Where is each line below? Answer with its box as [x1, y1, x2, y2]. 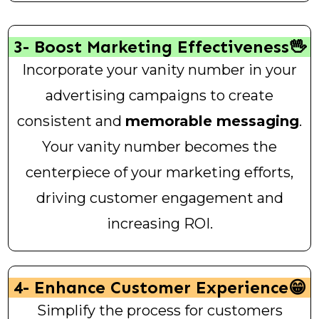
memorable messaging [125, 113, 299, 130]
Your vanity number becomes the [42, 138, 277, 156]
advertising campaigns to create [46, 87, 273, 105]
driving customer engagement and [36, 189, 283, 207]
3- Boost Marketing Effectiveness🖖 [13, 36, 306, 58]
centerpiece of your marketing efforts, [26, 164, 293, 182]
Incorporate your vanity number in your [22, 61, 297, 79]
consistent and [17, 113, 125, 130]
